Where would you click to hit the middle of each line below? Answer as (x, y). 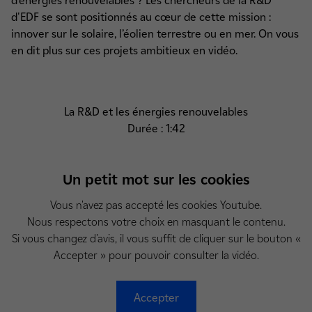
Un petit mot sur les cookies (156, 180)
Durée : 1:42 (156, 128)
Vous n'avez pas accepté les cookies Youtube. (156, 205)
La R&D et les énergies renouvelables (156, 112)
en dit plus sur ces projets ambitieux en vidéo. (124, 50)
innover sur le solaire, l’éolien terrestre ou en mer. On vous (155, 34)
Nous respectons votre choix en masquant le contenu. (156, 222)
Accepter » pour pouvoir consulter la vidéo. (156, 255)
